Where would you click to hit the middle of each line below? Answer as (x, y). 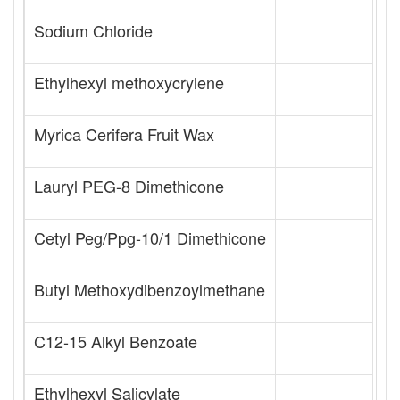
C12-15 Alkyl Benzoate (116, 341)
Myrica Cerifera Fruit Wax (124, 133)
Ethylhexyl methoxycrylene (129, 82)
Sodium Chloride (93, 30)
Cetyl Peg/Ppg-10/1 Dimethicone (150, 237)
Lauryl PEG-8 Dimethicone (129, 185)
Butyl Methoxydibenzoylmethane (150, 289)
